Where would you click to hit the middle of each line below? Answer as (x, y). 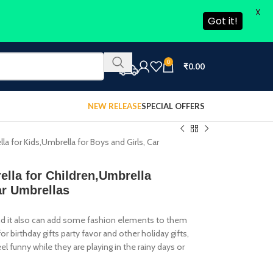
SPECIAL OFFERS (173, 106)
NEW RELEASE (115, 106)
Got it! (223, 21)
